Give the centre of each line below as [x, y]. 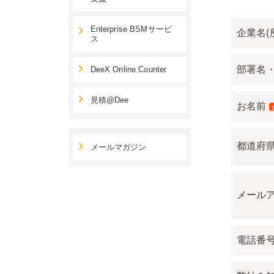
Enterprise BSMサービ [131, 30]
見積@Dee [109, 101]
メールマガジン [118, 148]
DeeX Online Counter [128, 70]
